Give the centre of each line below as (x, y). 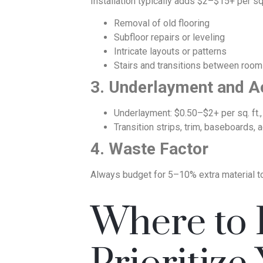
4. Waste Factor (149, 149)
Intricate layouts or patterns (170, 52)
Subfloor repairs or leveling (169, 38)
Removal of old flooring (162, 23)
